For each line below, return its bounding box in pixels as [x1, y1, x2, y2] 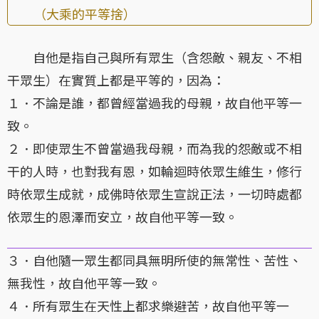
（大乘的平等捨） [8, 4, 136, 23]
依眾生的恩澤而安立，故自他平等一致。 [7, 207, 238, 226]
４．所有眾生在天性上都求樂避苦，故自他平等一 [7, 296, 289, 315]
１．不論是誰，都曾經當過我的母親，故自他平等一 [7, 93, 302, 113]
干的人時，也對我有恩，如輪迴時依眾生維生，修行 [7, 162, 302, 181]
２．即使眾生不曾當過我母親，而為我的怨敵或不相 [7, 139, 302, 158]
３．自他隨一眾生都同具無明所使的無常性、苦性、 [7, 251, 302, 270]
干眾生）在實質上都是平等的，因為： [7, 70, 238, 90]
